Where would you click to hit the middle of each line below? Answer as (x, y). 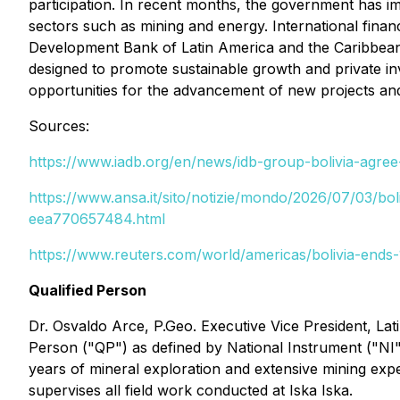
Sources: (59, 126)
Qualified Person (87, 290)
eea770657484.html (97, 219)
